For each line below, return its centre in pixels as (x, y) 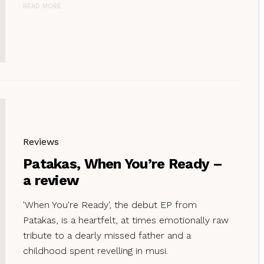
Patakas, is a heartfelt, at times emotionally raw (126, 220)
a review (51, 180)
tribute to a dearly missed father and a (107, 235)
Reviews (41, 141)
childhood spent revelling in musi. (95, 250)
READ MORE (42, 6)
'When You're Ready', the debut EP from (110, 204)
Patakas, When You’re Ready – (123, 164)
